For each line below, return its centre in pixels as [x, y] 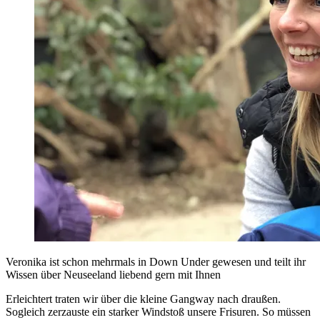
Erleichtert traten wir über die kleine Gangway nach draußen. [143, 299]
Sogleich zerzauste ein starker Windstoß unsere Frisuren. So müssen [158, 312]
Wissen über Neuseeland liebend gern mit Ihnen [113, 275]
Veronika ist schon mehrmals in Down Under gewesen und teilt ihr [156, 262]
